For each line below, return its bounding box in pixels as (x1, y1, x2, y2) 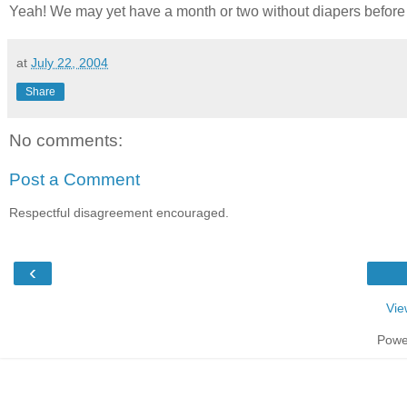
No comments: (9, 130, 123, 150)
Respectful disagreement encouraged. (9, 204, 229, 220)
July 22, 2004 (31, 55, 108, 70)
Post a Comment (9, 170, 140, 190)
